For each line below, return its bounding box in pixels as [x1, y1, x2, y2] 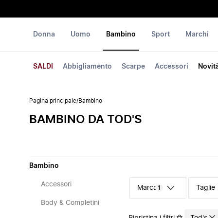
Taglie [196, 184, 216, 191]
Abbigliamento [63, 63, 112, 70]
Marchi [185, 31, 209, 38]
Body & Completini [41, 200, 99, 206]
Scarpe [122, 63, 145, 70]
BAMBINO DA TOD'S [29, 114, 142, 126]
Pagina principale [29, 98, 76, 104]
